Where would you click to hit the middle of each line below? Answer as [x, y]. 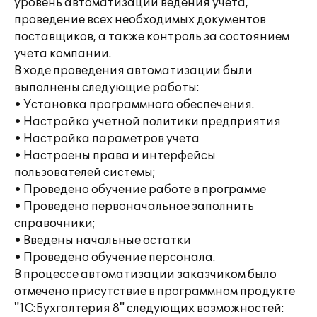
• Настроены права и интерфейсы [115, 156]
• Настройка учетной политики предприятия [148, 122]
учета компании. [63, 54]
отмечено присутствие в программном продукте [155, 292]
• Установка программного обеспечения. [134, 105]
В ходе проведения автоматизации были [133, 71]
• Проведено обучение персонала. [115, 258]
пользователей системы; [85, 173]
